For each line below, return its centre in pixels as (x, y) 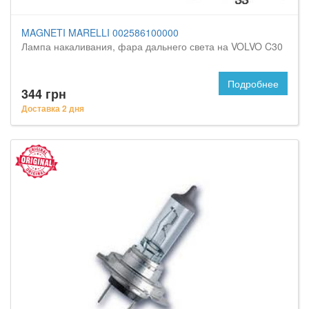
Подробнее (253, 83)
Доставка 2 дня (53, 108)
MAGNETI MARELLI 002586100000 (100, 32)
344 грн (44, 94)
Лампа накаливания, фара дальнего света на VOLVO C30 (152, 46)
